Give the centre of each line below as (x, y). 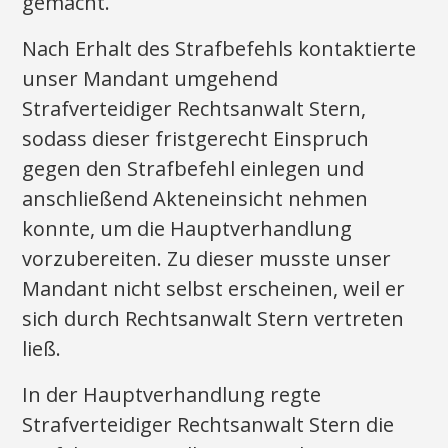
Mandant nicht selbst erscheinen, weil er (214, 288)
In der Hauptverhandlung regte (172, 394)
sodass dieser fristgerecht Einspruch (196, 138)
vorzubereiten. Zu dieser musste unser (207, 258)
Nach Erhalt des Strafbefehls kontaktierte (219, 48)
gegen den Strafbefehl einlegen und (193, 168)
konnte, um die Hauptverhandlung (187, 228)
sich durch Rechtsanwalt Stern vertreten (213, 318)
